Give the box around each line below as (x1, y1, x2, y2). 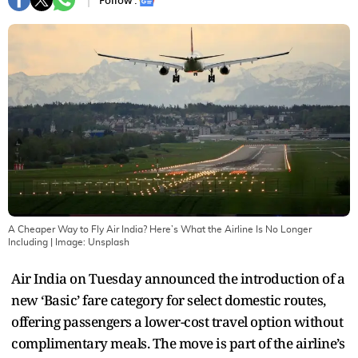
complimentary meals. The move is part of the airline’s (11, 333, 344, 352)
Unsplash (88, 237, 129, 247)
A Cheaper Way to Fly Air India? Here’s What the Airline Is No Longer (8, 224, 312, 234)
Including (8, 237, 48, 247)
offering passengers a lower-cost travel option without (11, 312, 343, 331)
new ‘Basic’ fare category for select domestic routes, (11, 290, 326, 309)
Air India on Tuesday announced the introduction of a (11, 268, 344, 288)
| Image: (48, 237, 88, 247)
